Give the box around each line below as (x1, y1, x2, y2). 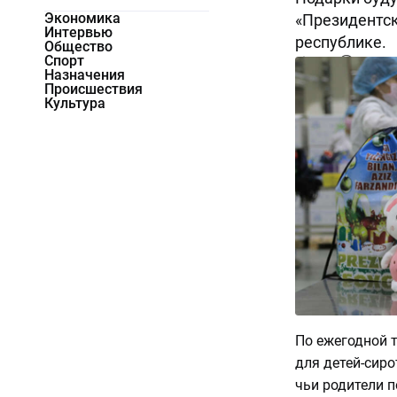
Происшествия (44, 81, 143, 98)
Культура (44, 95, 105, 113)
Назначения (44, 66, 125, 84)
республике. (294, 33, 386, 52)
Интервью (44, 24, 113, 42)
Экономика (44, 10, 121, 27)
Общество (44, 38, 113, 56)
